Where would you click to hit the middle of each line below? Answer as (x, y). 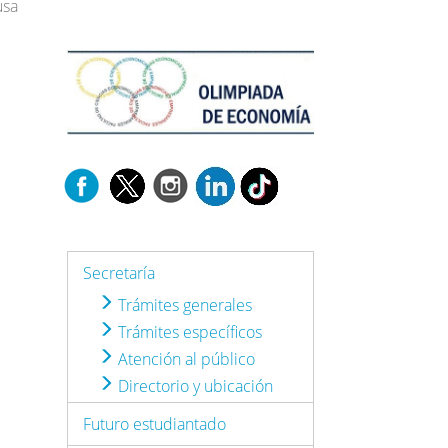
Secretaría (119, 272)
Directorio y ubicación (194, 385)
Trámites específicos (188, 331)
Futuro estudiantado (155, 423)
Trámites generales (183, 304)
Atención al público (185, 358)
